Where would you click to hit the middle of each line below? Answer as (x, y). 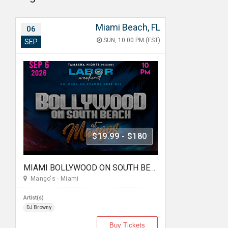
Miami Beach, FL (128, 27)
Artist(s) (34, 198)
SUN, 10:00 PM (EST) (131, 40)
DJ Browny (39, 207)
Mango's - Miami (53, 179)
